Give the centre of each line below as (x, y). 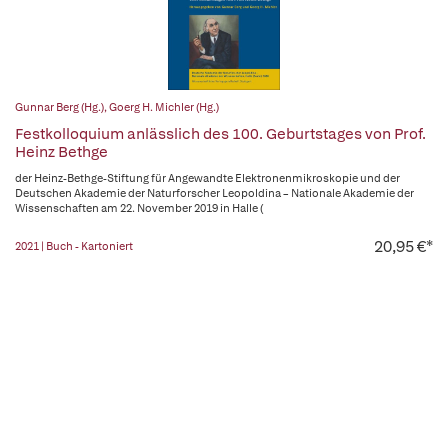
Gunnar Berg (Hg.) (59, 107)
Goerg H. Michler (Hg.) (164, 107)
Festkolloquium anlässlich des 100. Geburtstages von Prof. (220, 134)
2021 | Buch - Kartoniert (74, 246)
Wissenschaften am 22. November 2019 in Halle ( (139, 208)
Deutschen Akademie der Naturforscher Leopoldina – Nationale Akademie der (214, 193)
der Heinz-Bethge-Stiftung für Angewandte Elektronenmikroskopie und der (207, 178)
